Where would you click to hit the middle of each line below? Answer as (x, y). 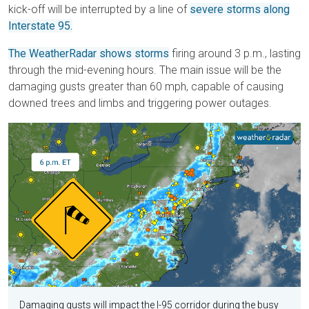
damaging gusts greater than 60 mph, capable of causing (146, 87)
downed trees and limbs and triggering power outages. (140, 103)
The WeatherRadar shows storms (89, 53)
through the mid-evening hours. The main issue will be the (145, 70)
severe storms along (240, 9)
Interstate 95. (40, 26)
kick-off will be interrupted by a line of (99, 9)
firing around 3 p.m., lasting (235, 53)
